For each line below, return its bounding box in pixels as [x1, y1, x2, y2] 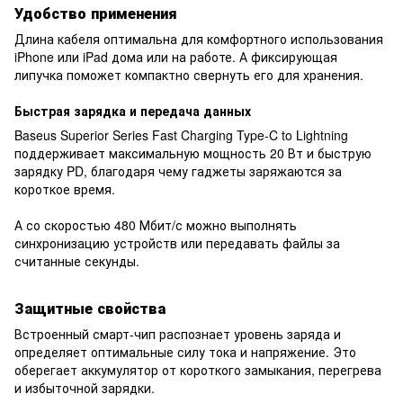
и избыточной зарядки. [14, 379, 155, 398]
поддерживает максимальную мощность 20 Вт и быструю [14, 144, 372, 163]
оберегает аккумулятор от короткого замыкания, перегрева [14, 361, 381, 380]
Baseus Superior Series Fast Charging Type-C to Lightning [14, 126, 348, 145]
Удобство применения [14, 3, 177, 24]
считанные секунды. [14, 252, 139, 271]
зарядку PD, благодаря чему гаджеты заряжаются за [14, 162, 342, 181]
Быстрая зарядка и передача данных [14, 102, 251, 121]
